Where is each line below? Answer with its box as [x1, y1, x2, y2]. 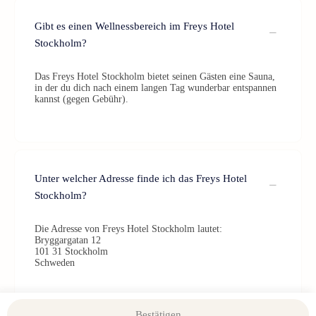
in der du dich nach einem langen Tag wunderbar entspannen [35, 83, 276, 93]
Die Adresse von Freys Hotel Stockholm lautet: [35, 224, 222, 234]
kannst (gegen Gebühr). [35, 94, 128, 104]
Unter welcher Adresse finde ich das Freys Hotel [35, 173, 247, 184]
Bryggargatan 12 [35, 235, 101, 245]
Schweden [35, 257, 75, 268]
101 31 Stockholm [35, 246, 108, 257]
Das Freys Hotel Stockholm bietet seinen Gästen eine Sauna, [35, 71, 275, 82]
